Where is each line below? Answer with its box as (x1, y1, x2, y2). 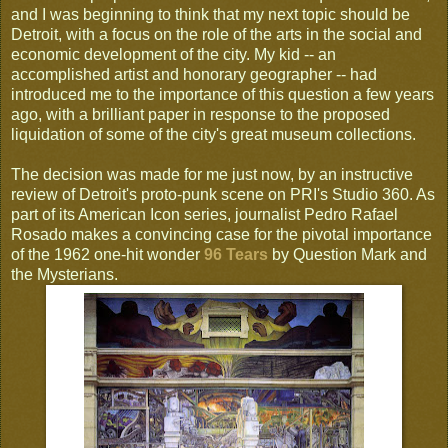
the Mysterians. (11, 265, 118, 283)
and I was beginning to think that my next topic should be (11, 5, 410, 23)
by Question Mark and (272, 245, 427, 263)
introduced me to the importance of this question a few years (11, 85, 434, 103)
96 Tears (204, 245, 268, 263)
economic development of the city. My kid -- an (11, 45, 336, 63)
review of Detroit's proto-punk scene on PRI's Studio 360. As (11, 185, 435, 203)
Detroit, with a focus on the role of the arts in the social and (11, 25, 422, 43)
